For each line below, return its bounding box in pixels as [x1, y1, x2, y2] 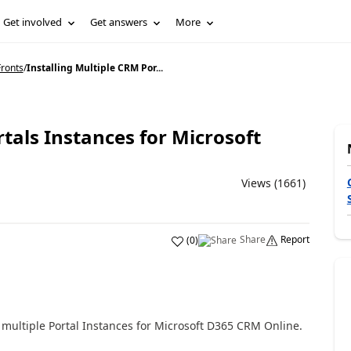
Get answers [90, 15, 148, 29]
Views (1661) [241, 175, 306, 190]
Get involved [3, 15, 63, 29]
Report [280, 233, 309, 246]
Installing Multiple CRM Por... [26, 61, 163, 74]
